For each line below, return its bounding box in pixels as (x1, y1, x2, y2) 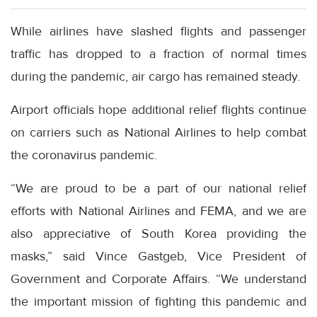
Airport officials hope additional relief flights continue (11, 101, 306, 117)
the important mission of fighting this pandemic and (11, 293, 306, 309)
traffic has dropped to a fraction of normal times (11, 45, 306, 62)
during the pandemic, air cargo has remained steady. (11, 68, 300, 84)
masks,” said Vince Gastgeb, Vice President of (11, 248, 306, 264)
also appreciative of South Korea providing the (11, 225, 306, 241)
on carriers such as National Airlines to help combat (11, 124, 306, 140)
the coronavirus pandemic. (11, 146, 157, 163)
